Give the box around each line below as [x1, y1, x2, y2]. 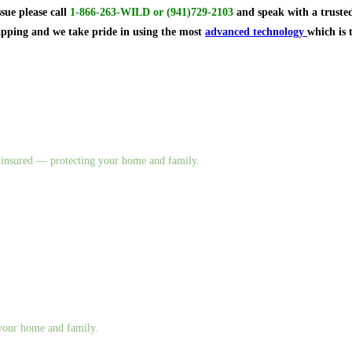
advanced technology [205, 25, 304, 38]
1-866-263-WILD [70, 5, 150, 18]
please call [19, 5, 70, 18]
